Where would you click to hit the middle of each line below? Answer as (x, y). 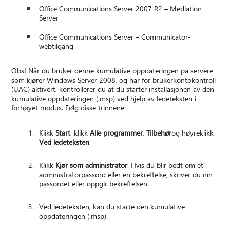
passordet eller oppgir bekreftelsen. (94, 184)
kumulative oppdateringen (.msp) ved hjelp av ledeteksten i (104, 99)
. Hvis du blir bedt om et (166, 165)
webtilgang (56, 46)
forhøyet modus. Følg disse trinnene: (69, 108)
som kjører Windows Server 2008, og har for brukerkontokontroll (114, 80)
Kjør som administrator (92, 165)
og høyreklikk (193, 133)
